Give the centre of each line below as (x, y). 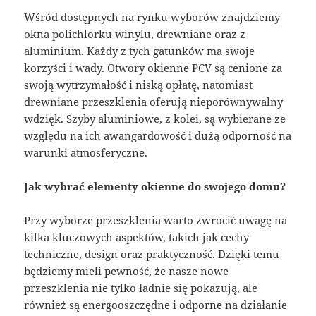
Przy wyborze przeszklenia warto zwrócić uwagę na (156, 220)
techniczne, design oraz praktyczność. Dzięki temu (152, 254)
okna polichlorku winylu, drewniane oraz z (135, 34)
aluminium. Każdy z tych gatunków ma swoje (140, 50)
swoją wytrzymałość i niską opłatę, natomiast (139, 84)
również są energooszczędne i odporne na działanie (156, 304)
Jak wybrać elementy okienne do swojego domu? (155, 186)
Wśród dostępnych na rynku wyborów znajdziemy (152, 17)
